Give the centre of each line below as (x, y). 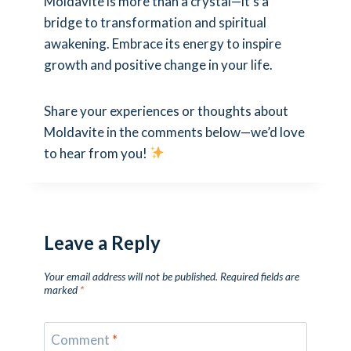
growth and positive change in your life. (158, 64)
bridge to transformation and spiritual (155, 22)
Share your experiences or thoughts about (166, 110)
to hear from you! (97, 153)
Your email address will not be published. (131, 277)
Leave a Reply (102, 243)
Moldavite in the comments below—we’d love (174, 132)
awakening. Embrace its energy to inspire (163, 43)
